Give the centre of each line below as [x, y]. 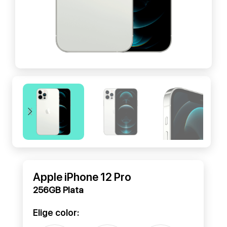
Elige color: [56, 212]
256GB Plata [58, 190]
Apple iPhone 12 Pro [82, 177]
